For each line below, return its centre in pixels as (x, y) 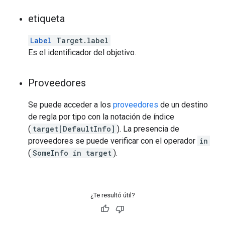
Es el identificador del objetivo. (82, 52)
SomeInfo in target (72, 153)
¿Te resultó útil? (113, 195)
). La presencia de (148, 129)
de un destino (183, 105)
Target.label (80, 40)
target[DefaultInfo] (74, 129)
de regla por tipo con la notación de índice (101, 117)
